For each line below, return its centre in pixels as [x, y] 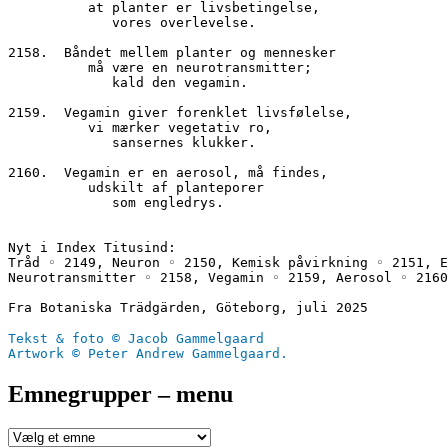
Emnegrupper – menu [120, 393]
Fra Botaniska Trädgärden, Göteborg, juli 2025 [188, 307]
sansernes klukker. [184, 142]
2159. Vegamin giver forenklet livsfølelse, [180, 112]
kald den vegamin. [180, 82]
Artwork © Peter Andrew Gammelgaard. [148, 353]
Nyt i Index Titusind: [92, 247]
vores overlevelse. [184, 22]
